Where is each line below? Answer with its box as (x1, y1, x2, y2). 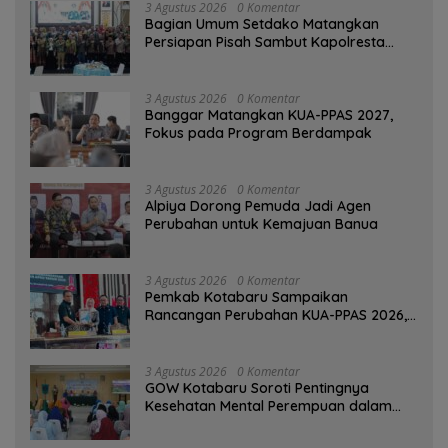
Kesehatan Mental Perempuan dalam (145, 396, 392, 415)
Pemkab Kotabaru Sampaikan (145, 287, 348, 306)
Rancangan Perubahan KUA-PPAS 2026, (145, 305, 407, 324)
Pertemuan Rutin (145, 414, 255, 433)
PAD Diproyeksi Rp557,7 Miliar (145, 323, 342, 342)
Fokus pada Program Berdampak (145, 123, 372, 142)
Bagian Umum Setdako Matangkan (145, 14, 379, 33)
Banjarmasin (145, 50, 230, 69)
